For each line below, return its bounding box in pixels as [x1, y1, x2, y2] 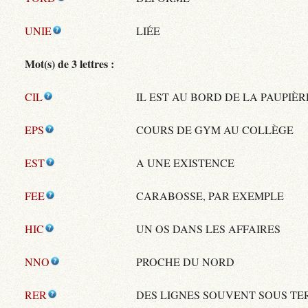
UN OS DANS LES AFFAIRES [136, 221, 280, 236]
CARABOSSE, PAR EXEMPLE [136, 188, 284, 203]
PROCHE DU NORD [136, 254, 234, 269]
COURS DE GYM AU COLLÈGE [136, 122, 294, 137]
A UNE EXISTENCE [136, 155, 234, 170]
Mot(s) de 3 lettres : [25, 56, 114, 72]
